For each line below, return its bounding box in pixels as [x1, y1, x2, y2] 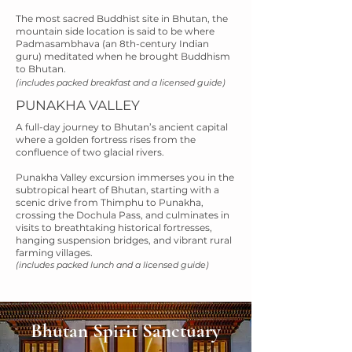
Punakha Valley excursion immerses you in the [16, 171, 234, 183]
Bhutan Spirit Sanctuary [31, 319, 221, 343]
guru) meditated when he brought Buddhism [16, 50, 230, 62]
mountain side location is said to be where [16, 25, 214, 37]
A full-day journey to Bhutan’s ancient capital [16, 121, 228, 133]
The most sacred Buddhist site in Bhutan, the [16, 13, 228, 24]
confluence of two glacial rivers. [16, 146, 164, 158]
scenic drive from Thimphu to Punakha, [16, 196, 203, 208]
